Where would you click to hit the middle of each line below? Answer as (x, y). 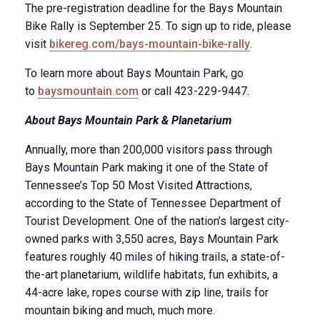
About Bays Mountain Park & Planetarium (128, 120)
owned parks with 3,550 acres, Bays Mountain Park (152, 239)
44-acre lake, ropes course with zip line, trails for (147, 292)
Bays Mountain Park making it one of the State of (147, 167)
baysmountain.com (88, 91)
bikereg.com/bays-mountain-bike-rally (150, 44)
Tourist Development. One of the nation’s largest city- (157, 221)
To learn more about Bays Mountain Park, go (134, 73)
